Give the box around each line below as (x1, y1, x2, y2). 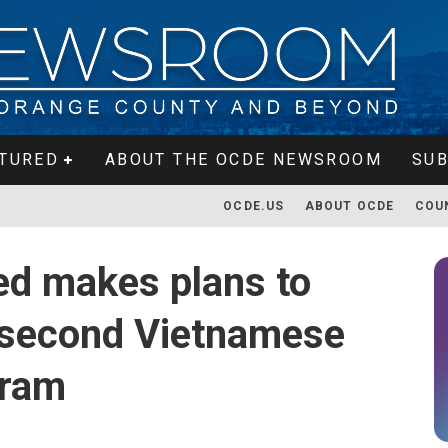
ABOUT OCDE (304, 199, 395, 213)
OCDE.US (223, 199, 285, 213)
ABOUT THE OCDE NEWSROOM (104, 150, 382, 169)
